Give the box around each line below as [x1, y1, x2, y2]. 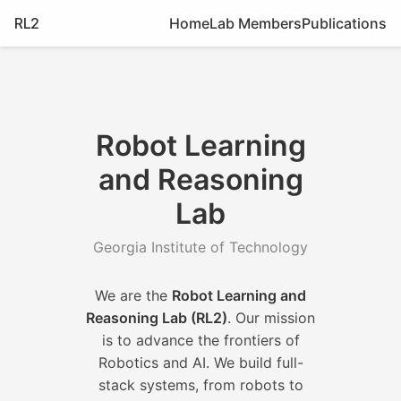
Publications [302, 14, 387, 32]
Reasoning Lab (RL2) [86, 309, 227, 327]
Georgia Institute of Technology [93, 238, 308, 256]
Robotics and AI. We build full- [98, 354, 303, 371]
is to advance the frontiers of [101, 331, 300, 349]
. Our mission [227, 309, 315, 327]
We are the [95, 286, 172, 304]
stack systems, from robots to [98, 376, 303, 394]
